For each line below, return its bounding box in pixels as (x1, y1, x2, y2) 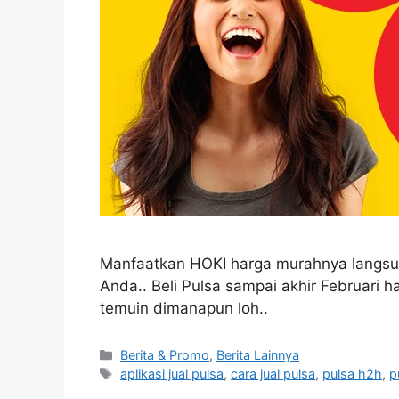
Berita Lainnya (216, 346, 300, 362)
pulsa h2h (322, 365, 383, 381)
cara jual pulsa (231, 365, 316, 381)
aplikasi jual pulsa (120, 365, 224, 381)
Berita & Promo (120, 346, 210, 362)
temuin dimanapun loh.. (100, 298, 268, 317)
